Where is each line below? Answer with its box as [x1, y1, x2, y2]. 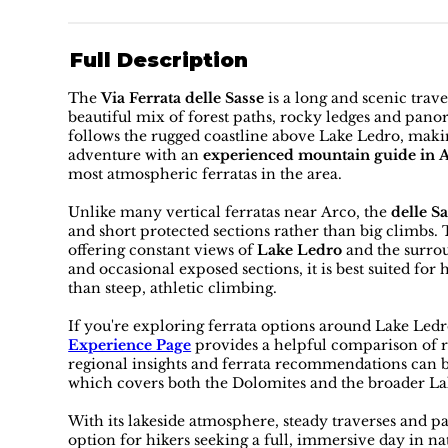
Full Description [69, 48, 248, 73]
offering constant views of [68, 241, 258, 260]
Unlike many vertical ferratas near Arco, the [68, 203, 392, 222]
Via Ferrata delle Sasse [101, 89, 265, 108]
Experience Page [68, 336, 192, 355]
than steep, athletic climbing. [68, 279, 278, 298]
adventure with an [68, 146, 204, 165]
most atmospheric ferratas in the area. [68, 165, 343, 184]
